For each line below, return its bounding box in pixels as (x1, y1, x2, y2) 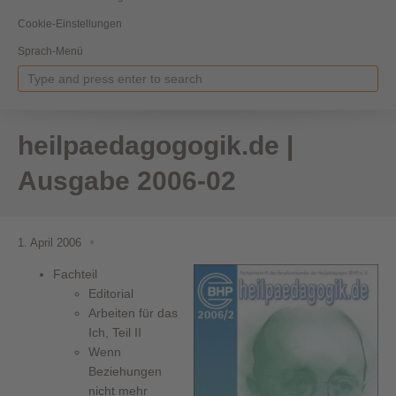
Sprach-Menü (18, 45, 83, 57)
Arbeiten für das (88, 305, 178, 320)
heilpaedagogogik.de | (18, 130, 293, 160)
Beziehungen (88, 363, 162, 378)
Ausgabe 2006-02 (18, 165, 236, 195)
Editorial (88, 286, 133, 301)
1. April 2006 (18, 236, 81, 249)
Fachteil (53, 266, 97, 281)
